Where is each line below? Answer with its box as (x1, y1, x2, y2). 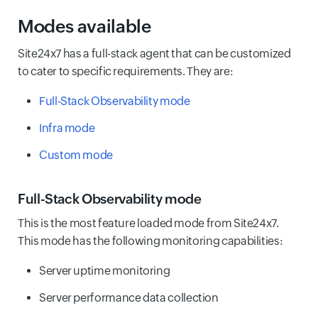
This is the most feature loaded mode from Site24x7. (18, 216, 279, 230)
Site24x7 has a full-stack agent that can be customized (18, 47, 291, 60)
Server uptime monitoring (39, 264, 170, 278)
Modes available (18, 16, 151, 36)
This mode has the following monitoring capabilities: (18, 234, 283, 248)
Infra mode (39, 121, 95, 135)
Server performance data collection (39, 291, 219, 305)
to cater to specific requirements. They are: (18, 65, 234, 78)
